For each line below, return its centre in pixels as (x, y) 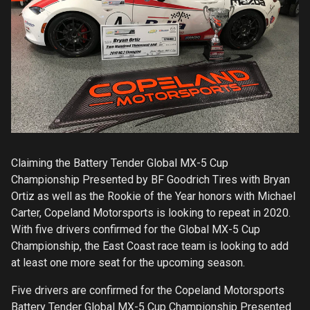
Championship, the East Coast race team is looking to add (150, 246)
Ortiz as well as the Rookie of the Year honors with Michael (153, 196)
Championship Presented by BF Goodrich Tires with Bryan (151, 179)
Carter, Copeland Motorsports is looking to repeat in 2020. (151, 212)
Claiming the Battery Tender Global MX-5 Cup (120, 163)
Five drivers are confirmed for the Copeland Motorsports (148, 290)
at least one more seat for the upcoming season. (128, 262)
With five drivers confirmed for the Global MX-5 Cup (136, 229)
